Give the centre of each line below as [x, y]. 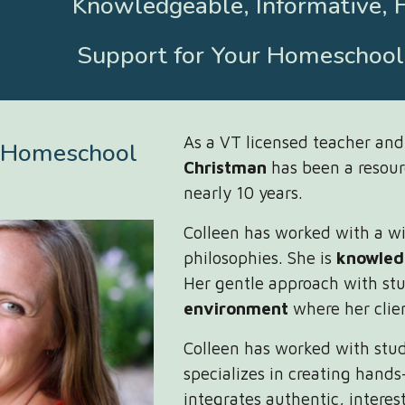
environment [236, 308]
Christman [226, 167]
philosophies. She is [260, 258]
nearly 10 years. [246, 193]
